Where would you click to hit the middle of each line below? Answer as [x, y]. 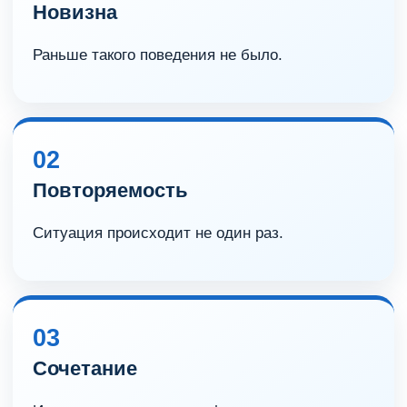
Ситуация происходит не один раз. [158, 233]
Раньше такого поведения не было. [158, 55]
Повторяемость [110, 190]
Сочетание [85, 368]
